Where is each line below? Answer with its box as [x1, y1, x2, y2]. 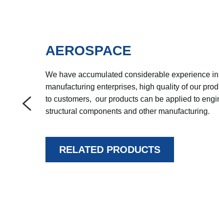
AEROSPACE [45, 43, 131, 58]
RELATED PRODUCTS [59, 144, 160, 155]
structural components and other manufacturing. [45, 107, 210, 115]
